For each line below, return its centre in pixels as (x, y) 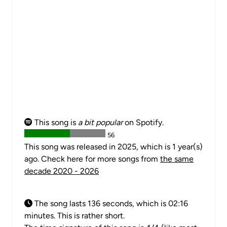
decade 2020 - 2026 (62, 171)
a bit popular (100, 122)
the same (177, 159)
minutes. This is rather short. (74, 216)
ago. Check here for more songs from (92, 159)
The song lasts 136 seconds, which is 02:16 (110, 203)
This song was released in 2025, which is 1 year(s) (113, 147)
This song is (55, 122)
